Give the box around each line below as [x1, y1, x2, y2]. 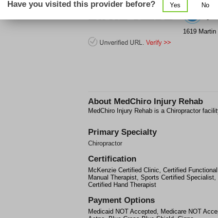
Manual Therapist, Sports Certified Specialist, [88, 174, 216, 181]
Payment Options [88, 196, 155, 205]
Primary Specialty [88, 127, 157, 137]
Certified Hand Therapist [88, 181, 156, 188]
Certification [88, 154, 136, 163]
